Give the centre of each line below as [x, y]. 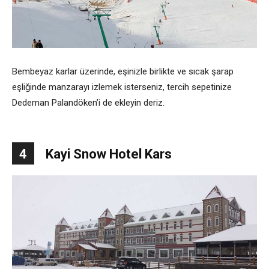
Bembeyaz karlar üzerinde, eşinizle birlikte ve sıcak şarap [123, 72]
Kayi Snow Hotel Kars [109, 154]
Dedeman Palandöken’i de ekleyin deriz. [88, 103]
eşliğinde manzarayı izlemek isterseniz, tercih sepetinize [122, 87]
